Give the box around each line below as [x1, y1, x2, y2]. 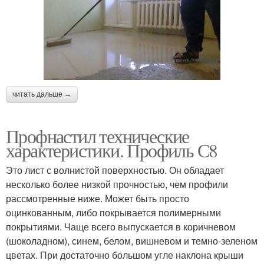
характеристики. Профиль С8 [6, 137, 217, 163]
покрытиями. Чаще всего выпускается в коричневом [6, 219, 236, 233]
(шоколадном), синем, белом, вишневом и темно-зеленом [6, 233, 258, 247]
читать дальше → [12, 90, 71, 98]
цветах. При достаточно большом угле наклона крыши [6, 247, 243, 262]
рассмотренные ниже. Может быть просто [6, 191, 189, 205]
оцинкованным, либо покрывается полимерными [6, 205, 221, 219]
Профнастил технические [6, 123, 189, 148]
